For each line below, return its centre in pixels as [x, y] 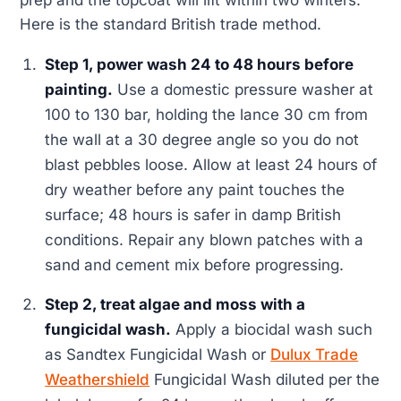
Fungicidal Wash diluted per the [265, 380]
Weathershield [98, 380]
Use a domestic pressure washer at [243, 90]
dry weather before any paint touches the [195, 190]
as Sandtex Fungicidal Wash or [158, 355]
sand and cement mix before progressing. [195, 265]
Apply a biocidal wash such [272, 330]
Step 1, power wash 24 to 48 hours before [200, 65]
